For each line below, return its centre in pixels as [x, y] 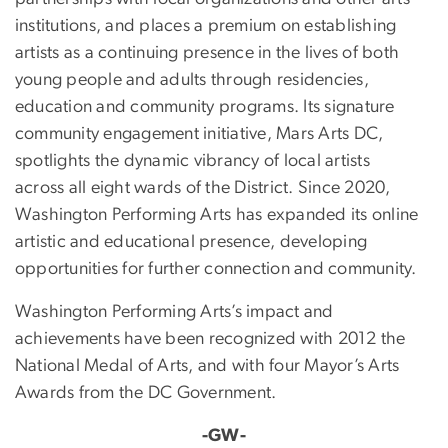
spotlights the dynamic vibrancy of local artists [192, 161]
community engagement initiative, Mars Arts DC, [199, 134]
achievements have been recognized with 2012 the [210, 339]
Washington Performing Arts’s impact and [174, 312]
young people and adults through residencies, [192, 80]
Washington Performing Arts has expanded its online [217, 215]
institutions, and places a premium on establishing [206, 26]
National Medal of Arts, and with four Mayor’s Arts [207, 366]
